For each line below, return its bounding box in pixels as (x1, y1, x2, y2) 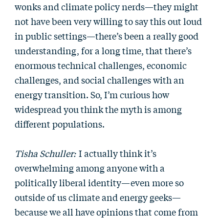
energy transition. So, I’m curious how (15, 88, 169, 101)
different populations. (15, 117, 105, 130)
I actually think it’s (77, 147, 156, 159)
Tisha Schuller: (15, 147, 76, 159)
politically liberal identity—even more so (15, 176, 184, 189)
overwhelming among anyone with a (15, 161, 165, 174)
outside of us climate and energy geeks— (15, 191, 181, 203)
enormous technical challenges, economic (15, 59, 187, 71)
